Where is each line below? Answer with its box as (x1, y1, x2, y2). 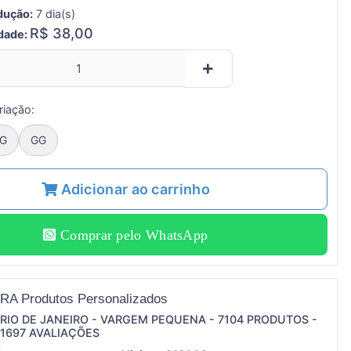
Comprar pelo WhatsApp (56, 227, 208, 242)
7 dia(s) (32, 7, 75, 21)
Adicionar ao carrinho (60, 181, 210, 198)
